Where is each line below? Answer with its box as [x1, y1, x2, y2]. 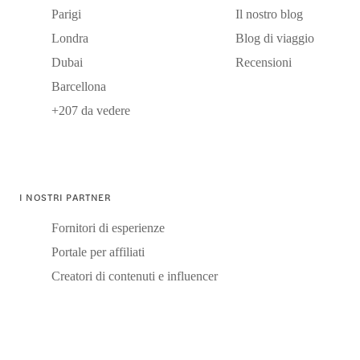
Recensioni [235, 55, 292, 70]
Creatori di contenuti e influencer [51, 269, 218, 284]
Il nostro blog [235, 7, 303, 22]
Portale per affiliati [51, 245, 145, 260]
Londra [51, 31, 88, 46]
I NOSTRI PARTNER [19, 190, 112, 205]
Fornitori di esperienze [51, 221, 165, 235]
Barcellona [51, 80, 106, 94]
